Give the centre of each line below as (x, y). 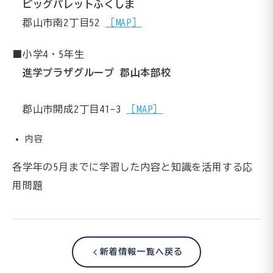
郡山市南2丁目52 (59, 22)
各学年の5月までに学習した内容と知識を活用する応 (133, 167)
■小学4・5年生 (48, 55)
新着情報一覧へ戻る (141, 252)
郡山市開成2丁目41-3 (69, 109)
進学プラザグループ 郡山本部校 (97, 73)
